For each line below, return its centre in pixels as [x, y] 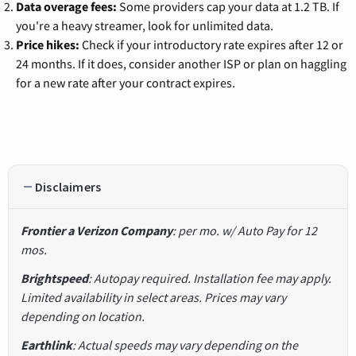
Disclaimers [68, 187]
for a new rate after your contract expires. [126, 83]
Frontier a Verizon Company [97, 231]
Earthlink [46, 345]
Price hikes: [48, 45]
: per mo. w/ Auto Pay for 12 [245, 231]
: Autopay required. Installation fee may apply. [210, 279]
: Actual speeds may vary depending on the [185, 345]
